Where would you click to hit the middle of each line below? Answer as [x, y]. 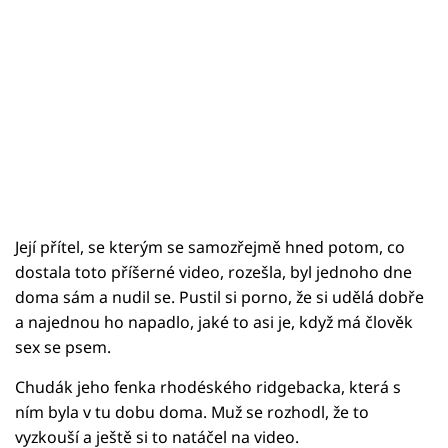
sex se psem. [63, 346]
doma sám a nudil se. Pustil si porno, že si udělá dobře [219, 296]
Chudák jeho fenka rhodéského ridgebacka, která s [208, 386]
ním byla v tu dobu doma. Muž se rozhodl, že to [192, 411]
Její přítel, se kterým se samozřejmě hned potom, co [210, 246]
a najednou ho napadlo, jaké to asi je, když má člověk [214, 321]
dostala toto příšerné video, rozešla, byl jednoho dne [213, 271]
